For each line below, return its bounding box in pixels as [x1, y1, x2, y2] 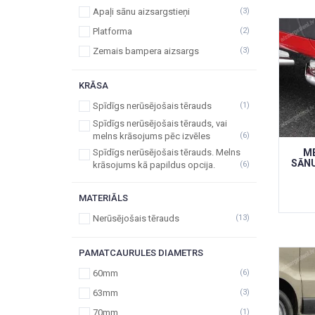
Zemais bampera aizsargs [93, 46, 199, 56]
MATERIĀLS [79, 193, 128, 203]
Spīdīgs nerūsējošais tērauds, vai [93, 118, 227, 129]
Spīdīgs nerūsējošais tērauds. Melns [93, 147, 240, 157]
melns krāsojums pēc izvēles [93, 131, 210, 141]
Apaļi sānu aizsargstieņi [93, 6, 190, 17]
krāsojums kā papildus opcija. [93, 160, 215, 170]
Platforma [93, 26, 132, 37]
